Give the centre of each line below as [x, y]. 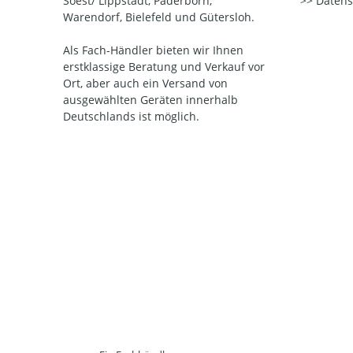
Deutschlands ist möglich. [131, 117]
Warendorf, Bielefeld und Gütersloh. [159, 17]
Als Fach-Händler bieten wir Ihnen [153, 50]
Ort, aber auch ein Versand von [145, 84]
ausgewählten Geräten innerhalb [150, 100]
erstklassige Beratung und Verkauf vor [164, 67]
